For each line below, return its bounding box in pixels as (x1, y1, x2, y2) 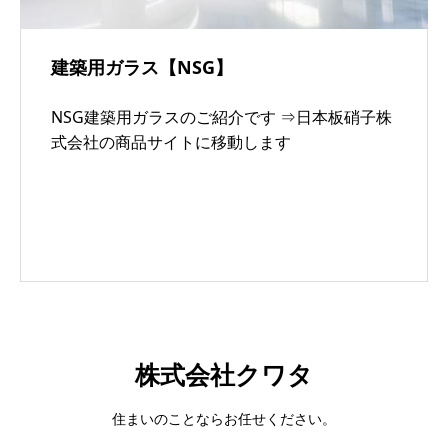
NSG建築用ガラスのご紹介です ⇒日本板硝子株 (51, 105, 392, 128)
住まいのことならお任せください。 (112, 408, 336, 428)
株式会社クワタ (135, 356, 313, 391)
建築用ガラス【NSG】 (51, 54, 233, 79)
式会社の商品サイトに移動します (51, 130, 291, 153)
